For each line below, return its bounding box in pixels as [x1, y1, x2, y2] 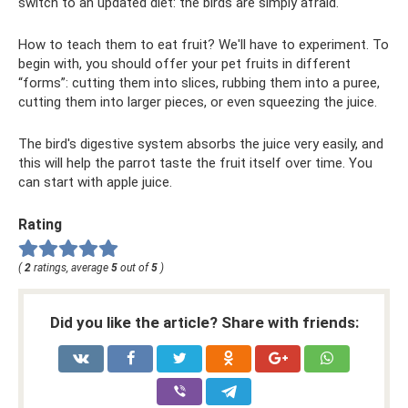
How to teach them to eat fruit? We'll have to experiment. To [18, 36, 389, 53]
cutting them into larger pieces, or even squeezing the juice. [18, 94, 377, 110]
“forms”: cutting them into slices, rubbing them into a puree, [18, 75, 380, 91]
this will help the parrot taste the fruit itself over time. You [18, 155, 372, 171]
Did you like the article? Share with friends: [49, 312, 359, 331]
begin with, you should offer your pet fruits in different [18, 56, 351, 72]
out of [117, 260, 151, 274]
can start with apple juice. [18, 174, 172, 190]
